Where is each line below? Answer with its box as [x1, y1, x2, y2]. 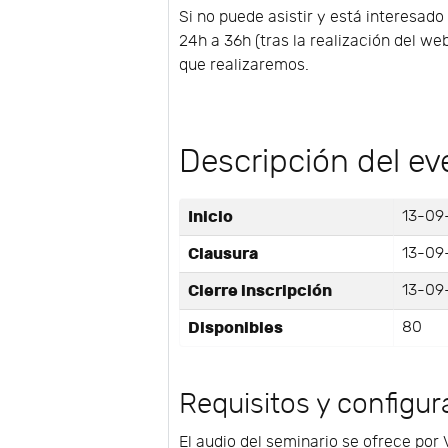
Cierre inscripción [188, 280, 333, 301]
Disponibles [188, 317, 284, 338]
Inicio [188, 206, 234, 227]
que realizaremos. [179, 55, 310, 75]
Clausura [188, 243, 259, 264]
